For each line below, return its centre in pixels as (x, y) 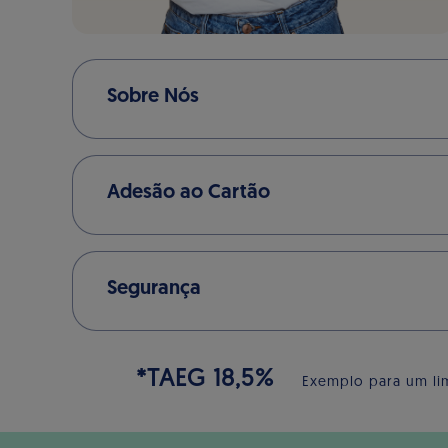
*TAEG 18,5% (219, 379)
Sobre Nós (153, 96)
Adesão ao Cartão (188, 192)
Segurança (154, 288)
